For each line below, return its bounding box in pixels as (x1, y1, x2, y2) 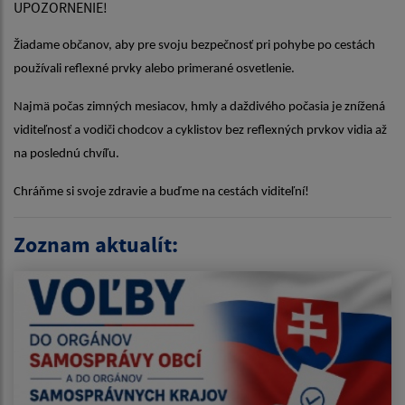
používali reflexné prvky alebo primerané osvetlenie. (14, 62, 295, 77)
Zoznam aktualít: (14, 231, 178, 259)
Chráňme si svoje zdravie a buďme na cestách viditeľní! (14, 185, 309, 200)
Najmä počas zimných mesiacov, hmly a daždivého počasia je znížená (14, 100, 385, 115)
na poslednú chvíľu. (14, 147, 119, 162)
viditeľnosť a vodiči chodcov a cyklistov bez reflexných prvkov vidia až (14, 124, 387, 138)
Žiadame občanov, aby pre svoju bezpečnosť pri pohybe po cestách (14, 39, 375, 53)
